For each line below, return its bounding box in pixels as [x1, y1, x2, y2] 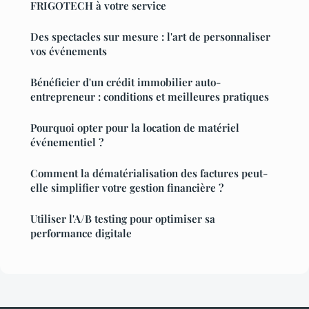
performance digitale [30, 226, 132, 240]
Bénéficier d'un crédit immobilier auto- [30, 74, 221, 89]
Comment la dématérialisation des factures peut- [30, 166, 268, 180]
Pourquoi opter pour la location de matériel [30, 120, 239, 134]
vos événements [30, 43, 107, 58]
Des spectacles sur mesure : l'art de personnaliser [30, 29, 270, 43]
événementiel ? [30, 134, 103, 149]
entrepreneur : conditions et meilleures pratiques [30, 89, 269, 103]
